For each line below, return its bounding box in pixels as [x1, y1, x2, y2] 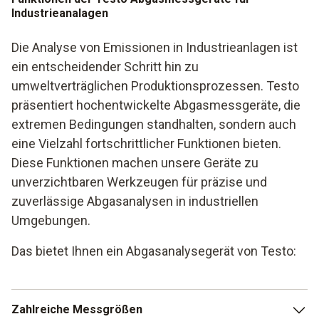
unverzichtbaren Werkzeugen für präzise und [11, 174, 267, 189]
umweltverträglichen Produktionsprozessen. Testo [11, 78, 299, 93]
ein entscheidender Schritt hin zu [11, 58, 199, 74]
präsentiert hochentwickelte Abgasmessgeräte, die [11, 97, 300, 113]
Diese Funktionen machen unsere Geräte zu [11, 155, 258, 170]
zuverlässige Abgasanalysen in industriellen [11, 193, 258, 209]
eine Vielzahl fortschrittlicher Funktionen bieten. [11, 135, 281, 151]
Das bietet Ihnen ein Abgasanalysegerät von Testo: [11, 243, 296, 258]
